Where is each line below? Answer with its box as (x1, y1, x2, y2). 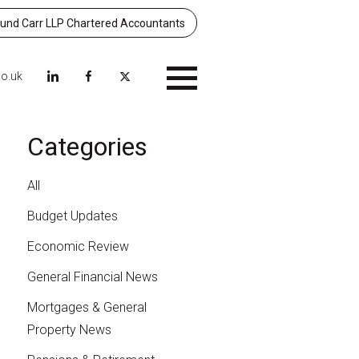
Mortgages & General (26, 300, 147, 316)
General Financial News (26, 269, 158, 285)
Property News (26, 322, 111, 338)
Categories (26, 131, 147, 163)
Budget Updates (26, 208, 118, 224)
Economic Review (26, 239, 129, 255)
